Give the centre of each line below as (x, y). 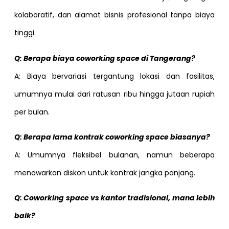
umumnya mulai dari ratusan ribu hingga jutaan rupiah (114, 94)
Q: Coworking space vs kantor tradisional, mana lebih (114, 198)
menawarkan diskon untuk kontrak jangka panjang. (105, 173)
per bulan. (32, 112)
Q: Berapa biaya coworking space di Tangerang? (105, 58)
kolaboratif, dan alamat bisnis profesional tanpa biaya (114, 15)
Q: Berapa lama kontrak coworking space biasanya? (112, 137)
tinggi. (25, 33)
